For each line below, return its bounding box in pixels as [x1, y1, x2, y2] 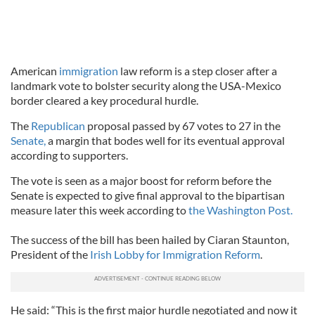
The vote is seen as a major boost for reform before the [11, 174, 271, 187]
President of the [11, 247, 90, 261]
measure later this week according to [11, 203, 186, 217]
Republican [31, 119, 85, 132]
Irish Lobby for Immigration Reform [90, 247, 260, 261]
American [11, 64, 59, 77]
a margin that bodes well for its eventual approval [46, 134, 285, 147]
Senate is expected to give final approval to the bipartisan [11, 188, 285, 202]
